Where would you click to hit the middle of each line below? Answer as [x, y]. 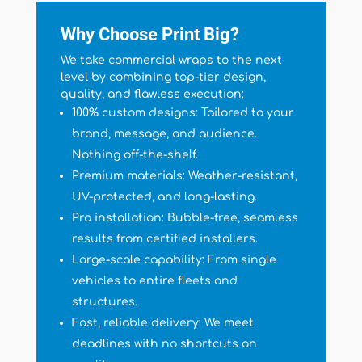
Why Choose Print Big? [149, 35]
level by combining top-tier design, [163, 78]
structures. [104, 302]
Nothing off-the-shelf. [135, 155]
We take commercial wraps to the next [171, 61]
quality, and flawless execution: [152, 95]
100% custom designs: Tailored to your [183, 113]
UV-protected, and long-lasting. [164, 197]
